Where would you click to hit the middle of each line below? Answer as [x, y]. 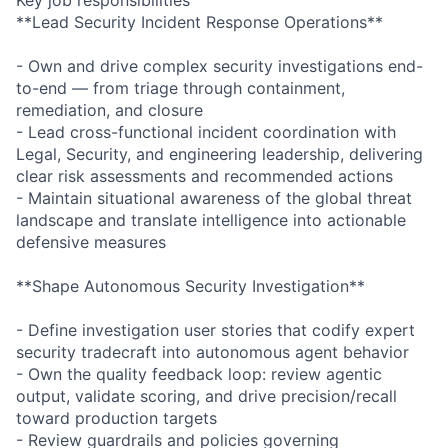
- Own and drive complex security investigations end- [219, 65]
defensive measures [91, 241]
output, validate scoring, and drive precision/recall [206, 395]
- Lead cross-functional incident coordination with [206, 131]
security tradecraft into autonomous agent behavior [212, 351]
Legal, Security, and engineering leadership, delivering [219, 153]
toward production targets [116, 417]
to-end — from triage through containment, [180, 87]
